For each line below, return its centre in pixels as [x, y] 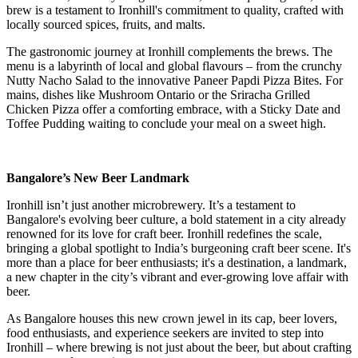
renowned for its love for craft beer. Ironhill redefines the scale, [164, 234]
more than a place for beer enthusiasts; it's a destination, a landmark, [177, 263]
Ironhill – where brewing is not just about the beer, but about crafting [179, 348]
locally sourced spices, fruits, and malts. [106, 25]
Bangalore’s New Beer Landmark [98, 178]
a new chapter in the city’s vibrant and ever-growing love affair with [177, 277]
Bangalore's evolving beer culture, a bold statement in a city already [176, 220]
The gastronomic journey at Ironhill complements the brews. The [169, 52]
